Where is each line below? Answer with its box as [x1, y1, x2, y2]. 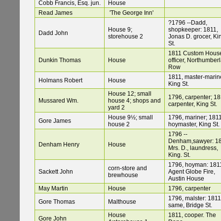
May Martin [38, 185, 68, 192]
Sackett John [38, 168, 73, 176]
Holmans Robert [38, 77, 82, 84]
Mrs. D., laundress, [168, 145, 218, 152]
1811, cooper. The [168, 212, 216, 219]
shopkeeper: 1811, [168, 26, 218, 34]
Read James [38, 9, 73, 17]
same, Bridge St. [168, 202, 212, 209]
